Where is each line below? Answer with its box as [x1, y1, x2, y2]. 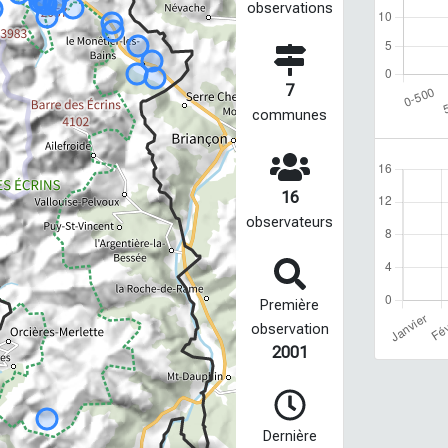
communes [252, 107, 328, 124]
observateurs [246, 214, 334, 231]
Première [260, 297, 320, 314]
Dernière [262, 428, 317, 445]
